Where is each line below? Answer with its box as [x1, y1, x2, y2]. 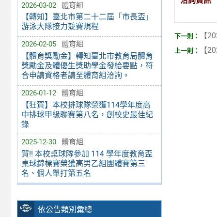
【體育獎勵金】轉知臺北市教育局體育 [21, 51, 153, 61]
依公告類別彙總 [38, 204, 93, 214]
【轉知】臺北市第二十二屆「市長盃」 [21, 12, 153, 22]
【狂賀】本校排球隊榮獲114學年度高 [21, 100, 151, 109]
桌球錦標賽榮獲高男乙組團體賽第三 [21, 158, 145, 168]
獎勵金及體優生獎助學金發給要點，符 [21, 61, 153, 71]
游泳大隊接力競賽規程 [21, 22, 99, 31]
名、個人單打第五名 [21, 168, 91, 178]
